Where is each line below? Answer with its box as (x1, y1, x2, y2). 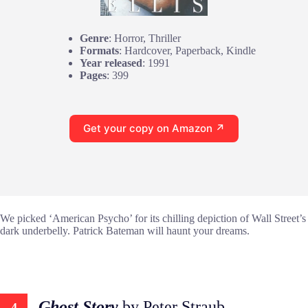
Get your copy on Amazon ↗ (83, 122, 225, 135)
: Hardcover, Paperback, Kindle (119, 44, 256, 56)
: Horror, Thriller (109, 32, 181, 44)
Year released (80, 56, 142, 69)
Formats (80, 44, 119, 56)
